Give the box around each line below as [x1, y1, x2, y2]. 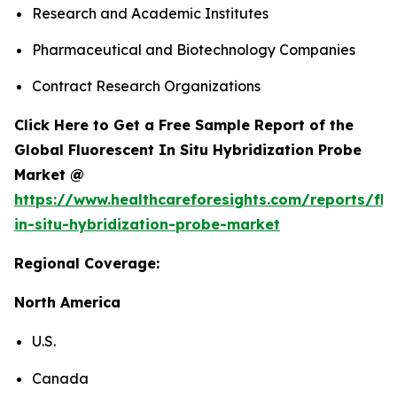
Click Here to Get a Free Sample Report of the [14, 116, 354, 135]
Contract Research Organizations [32, 77, 261, 96]
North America [14, 293, 121, 312]
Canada [32, 369, 89, 387]
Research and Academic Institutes [32, 4, 269, 22]
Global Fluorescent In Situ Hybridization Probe [14, 141, 362, 160]
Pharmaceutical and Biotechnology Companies [32, 41, 355, 59]
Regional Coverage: [14, 254, 160, 273]
